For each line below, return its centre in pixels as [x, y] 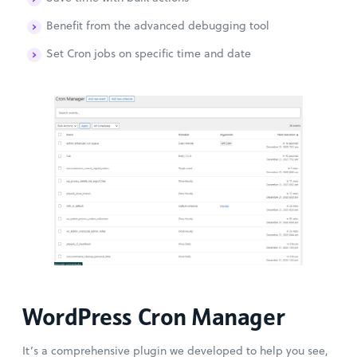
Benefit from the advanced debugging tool [158, 25]
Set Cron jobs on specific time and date [149, 53]
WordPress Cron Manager [154, 316]
